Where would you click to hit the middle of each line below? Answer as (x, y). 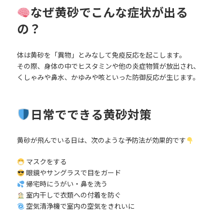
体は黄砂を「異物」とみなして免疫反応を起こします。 (101, 55)
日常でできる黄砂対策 (91, 114)
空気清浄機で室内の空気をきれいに (79, 206)
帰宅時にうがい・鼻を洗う (66, 184)
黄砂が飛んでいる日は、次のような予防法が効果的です (101, 140)
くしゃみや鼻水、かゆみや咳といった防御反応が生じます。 (108, 77)
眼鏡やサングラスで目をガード (73, 173)
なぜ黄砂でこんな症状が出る (109, 13)
